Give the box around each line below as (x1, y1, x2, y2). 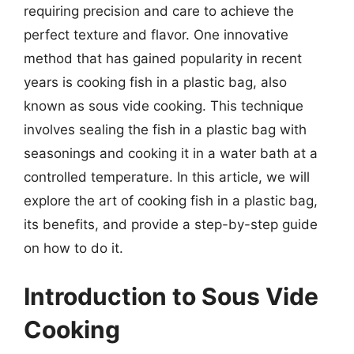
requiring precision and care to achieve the (24, 2, 294, 19)
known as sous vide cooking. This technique (24, 97, 303, 114)
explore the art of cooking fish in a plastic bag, (24, 192, 318, 209)
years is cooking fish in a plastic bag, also (24, 73, 287, 90)
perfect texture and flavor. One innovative (24, 26, 288, 43)
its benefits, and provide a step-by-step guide (24, 216, 318, 232)
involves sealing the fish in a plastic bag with (24, 121, 307, 137)
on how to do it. (24, 239, 123, 256)
